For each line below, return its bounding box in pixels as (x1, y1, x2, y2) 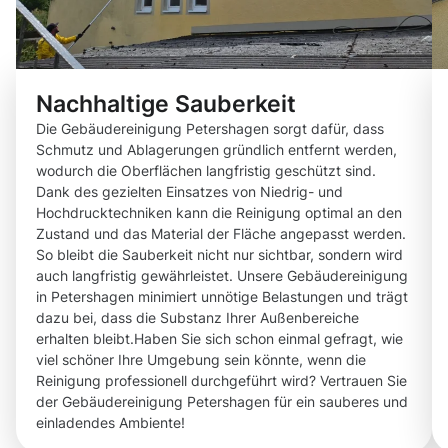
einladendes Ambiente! (36, 414, 185, 432)
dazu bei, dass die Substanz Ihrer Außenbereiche (36, 309, 359, 327)
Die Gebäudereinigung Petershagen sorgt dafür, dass (36, 120, 384, 138)
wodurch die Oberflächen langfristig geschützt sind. (36, 162, 376, 180)
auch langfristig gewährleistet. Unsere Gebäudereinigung (36, 267, 408, 285)
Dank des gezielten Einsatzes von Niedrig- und (36, 183, 343, 201)
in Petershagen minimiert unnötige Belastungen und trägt (36, 288, 408, 306)
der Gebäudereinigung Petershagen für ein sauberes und (36, 393, 408, 411)
